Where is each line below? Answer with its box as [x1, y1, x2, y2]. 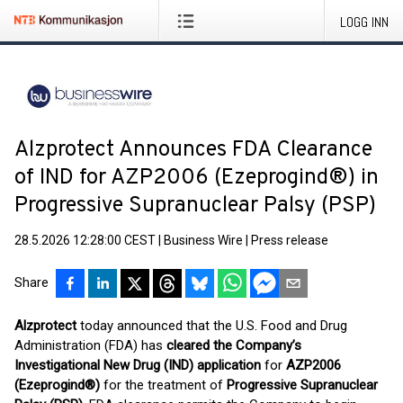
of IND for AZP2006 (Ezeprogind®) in [14, 165, 379, 192]
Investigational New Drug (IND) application [14, 357, 261, 373]
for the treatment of [100, 377, 227, 393]
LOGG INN [340, 13, 389, 31]
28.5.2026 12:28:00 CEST [14, 233, 156, 247]
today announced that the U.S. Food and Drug [76, 318, 347, 334]
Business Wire [164, 233, 243, 247]
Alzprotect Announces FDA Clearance [14, 137, 372, 164]
